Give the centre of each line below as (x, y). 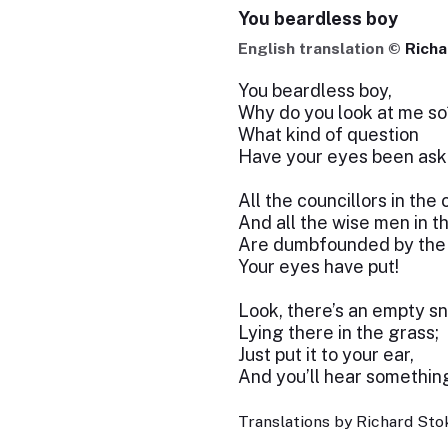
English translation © (321, 48)
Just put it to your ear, (325, 354)
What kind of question (328, 134)
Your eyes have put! (318, 266)
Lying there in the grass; (338, 332)
